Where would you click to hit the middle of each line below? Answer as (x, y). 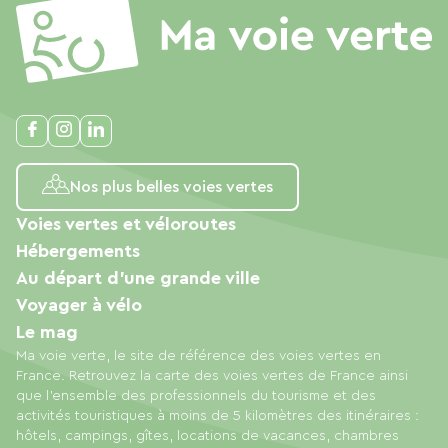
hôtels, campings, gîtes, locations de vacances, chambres (207, 435)
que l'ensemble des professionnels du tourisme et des (196, 395)
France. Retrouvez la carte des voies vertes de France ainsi (212, 375)
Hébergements (78, 250)
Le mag (47, 331)
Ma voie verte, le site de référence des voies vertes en (198, 355)
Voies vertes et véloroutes (126, 223)
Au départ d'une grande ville (138, 277)
